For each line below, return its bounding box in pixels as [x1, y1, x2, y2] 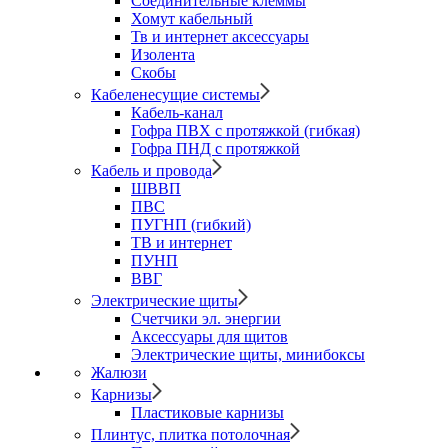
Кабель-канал [131, 104, 223, 121]
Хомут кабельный [131, 10, 253, 27]
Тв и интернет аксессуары [131, 28, 309, 45]
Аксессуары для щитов [131, 328, 288, 345]
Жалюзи [91, 364, 147, 381]
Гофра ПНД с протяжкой [131, 140, 300, 157]
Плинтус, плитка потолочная [91, 426, 290, 443]
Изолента [131, 46, 195, 63]
